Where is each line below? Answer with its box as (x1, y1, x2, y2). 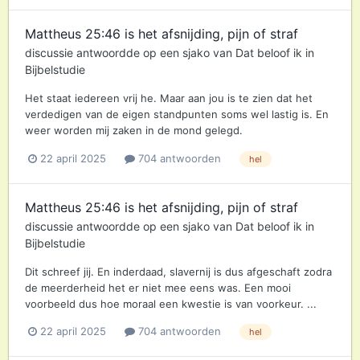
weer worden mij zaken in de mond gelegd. (25, 124, 243, 137)
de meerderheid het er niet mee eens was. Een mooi (25, 280, 291, 294)
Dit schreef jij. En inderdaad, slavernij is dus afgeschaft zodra (25, 264, 332, 278)
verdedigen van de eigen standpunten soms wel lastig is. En (25, 108, 329, 121)
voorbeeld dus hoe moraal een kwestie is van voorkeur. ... (25, 297, 317, 310)
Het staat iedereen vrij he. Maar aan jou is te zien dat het (25, 92, 313, 105)
